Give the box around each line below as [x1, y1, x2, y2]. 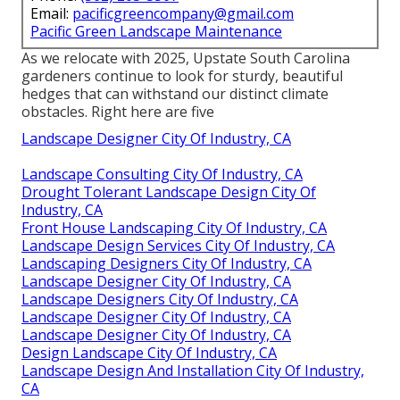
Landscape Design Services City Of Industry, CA [21, 236, 335, 256]
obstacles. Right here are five [21, 102, 214, 122]
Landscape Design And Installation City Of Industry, [21, 361, 364, 381]
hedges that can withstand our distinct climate [21, 84, 329, 104]
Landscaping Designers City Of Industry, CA [21, 254, 312, 274]
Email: [30, 4, 72, 24]
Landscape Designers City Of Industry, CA [21, 289, 298, 310]
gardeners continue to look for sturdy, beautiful [21, 66, 343, 87]
